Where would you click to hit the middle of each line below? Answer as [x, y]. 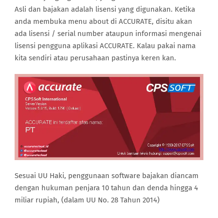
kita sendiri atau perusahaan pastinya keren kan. [95, 58]
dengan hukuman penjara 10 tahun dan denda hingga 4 [106, 188]
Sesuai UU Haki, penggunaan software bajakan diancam [107, 176]
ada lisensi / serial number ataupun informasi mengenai [108, 34]
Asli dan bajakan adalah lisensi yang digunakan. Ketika [105, 9]
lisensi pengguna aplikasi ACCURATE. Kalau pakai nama [105, 46]
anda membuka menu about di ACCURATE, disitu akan [103, 21]
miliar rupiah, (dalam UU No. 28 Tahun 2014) [87, 200]
